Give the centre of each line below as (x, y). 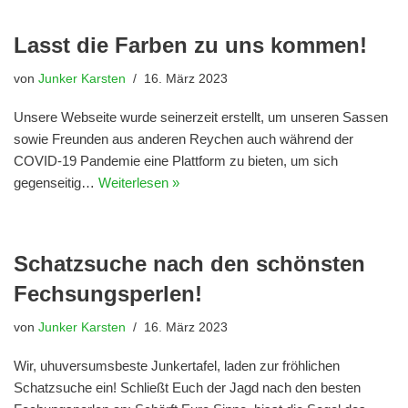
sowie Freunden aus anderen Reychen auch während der (184, 138)
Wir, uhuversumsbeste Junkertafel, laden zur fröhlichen (177, 365)
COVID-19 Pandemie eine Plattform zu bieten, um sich (176, 160)
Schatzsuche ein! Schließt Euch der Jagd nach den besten (187, 387)
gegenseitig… (56, 182)
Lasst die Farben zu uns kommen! (190, 45)
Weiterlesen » (139, 182)
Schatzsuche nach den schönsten (189, 263)
